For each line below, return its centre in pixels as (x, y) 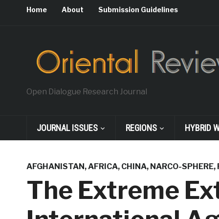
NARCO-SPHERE (182, 166)
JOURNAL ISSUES (67, 128)
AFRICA (103, 166)
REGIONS (141, 128)
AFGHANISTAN (55, 166)
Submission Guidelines (138, 10)
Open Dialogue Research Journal (87, 92)
